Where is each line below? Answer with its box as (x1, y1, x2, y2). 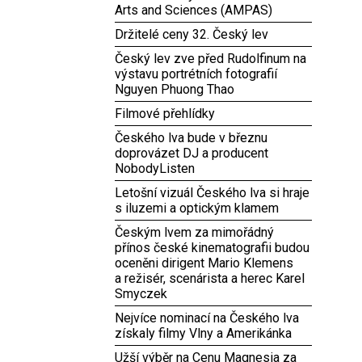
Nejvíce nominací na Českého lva (115, 310, 299, 326)
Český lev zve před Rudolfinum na (115, 51, 306, 66)
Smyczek (115, 286, 167, 301)
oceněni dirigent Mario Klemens (115, 255, 293, 271)
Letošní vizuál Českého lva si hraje (115, 185, 309, 200)
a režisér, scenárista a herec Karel (115, 271, 305, 286)
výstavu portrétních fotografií (115, 66, 277, 82)
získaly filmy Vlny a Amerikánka (115, 326, 292, 341)
